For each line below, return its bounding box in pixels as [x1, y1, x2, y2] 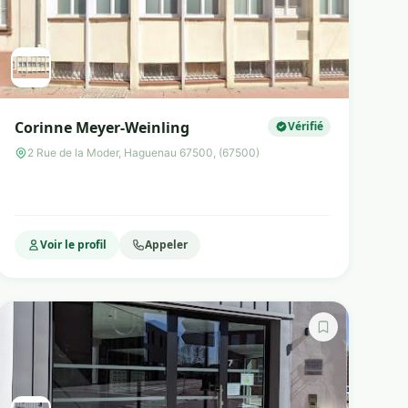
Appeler [144, 237, 188, 252]
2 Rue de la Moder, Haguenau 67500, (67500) [26, 146, 260, 159]
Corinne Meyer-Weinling [14, 117, 189, 138]
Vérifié [287, 118, 323, 134]
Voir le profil [39, 237, 107, 252]
